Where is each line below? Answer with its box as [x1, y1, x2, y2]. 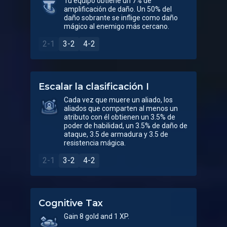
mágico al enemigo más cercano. [64, 22, 169, 30]
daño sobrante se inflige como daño [64, 14, 178, 22]
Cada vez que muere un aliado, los [64, 96, 173, 104]
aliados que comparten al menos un [64, 104, 178, 112]
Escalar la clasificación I [39, 81, 149, 92]
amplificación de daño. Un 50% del [64, 5, 172, 13]
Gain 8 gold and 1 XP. [64, 212, 129, 220]
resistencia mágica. [64, 139, 126, 147]
